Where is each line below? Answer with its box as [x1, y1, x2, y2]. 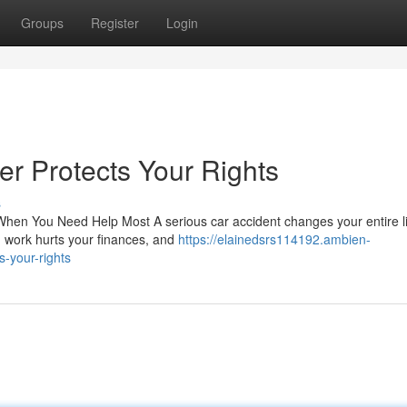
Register [91, 14, 139, 32]
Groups [21, 14, 64, 32]
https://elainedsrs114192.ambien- [178, 230, 371, 248]
